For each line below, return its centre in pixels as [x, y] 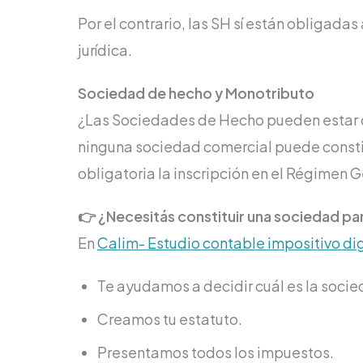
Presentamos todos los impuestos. [216, 352]
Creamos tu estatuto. [171, 318]
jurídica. [105, 49]
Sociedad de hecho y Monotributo [196, 92]
